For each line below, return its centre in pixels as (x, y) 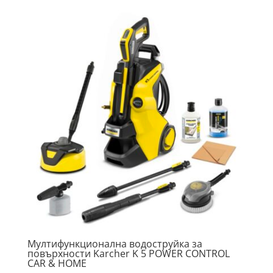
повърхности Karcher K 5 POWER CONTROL (128, 253)
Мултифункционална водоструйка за (115, 243)
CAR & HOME (57, 263)
